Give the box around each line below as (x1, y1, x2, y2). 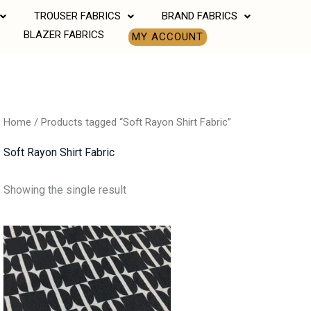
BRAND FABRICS (161, 10, 237, 22)
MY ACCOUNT (131, 31, 203, 43)
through (75, 262, 115, 275)
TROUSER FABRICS (33, 10, 121, 22)
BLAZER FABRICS (23, 28, 104, 41)
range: (75, 237, 107, 250)
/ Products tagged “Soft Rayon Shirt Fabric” (31, 116, 231, 129)
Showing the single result (3, 183, 126, 197)
